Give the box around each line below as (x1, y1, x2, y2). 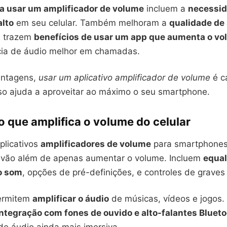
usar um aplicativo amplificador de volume (39, 72, 210, 83)
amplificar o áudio (32, 194, 109, 204)
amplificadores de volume (41, 139, 151, 149)
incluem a (144, 4, 188, 14)
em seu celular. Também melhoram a (14, 18, 169, 28)
